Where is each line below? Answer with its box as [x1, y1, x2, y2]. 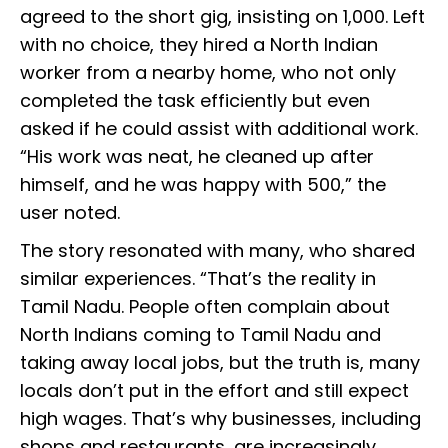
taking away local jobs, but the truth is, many [20, 350, 420, 376]
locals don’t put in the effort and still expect [20, 378, 409, 404]
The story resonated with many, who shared [20, 238, 415, 264]
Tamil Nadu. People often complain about [20, 294, 390, 320]
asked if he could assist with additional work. [20, 116, 418, 142]
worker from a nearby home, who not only [20, 60, 396, 86]
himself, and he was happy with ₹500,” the [20, 172, 386, 198]
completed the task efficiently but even [20, 88, 370, 114]
